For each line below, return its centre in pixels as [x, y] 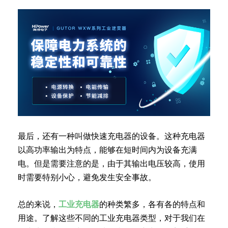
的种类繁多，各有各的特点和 [152, 204]
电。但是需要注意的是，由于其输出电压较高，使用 [111, 163]
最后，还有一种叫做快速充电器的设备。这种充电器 [111, 136]
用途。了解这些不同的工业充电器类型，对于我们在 [111, 218]
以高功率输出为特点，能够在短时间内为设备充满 [107, 150]
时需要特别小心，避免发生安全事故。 [87, 177]
